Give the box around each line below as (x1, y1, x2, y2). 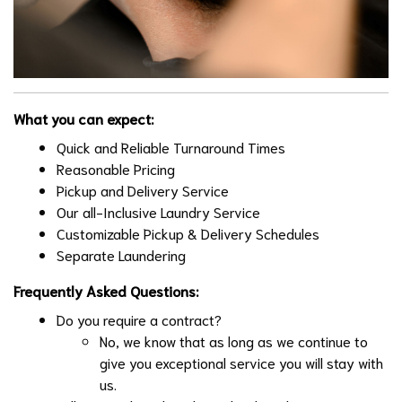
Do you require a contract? (57, 310, 225, 329)
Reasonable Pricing (57, 159, 175, 179)
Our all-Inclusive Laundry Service (57, 202, 260, 222)
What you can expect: (13, 109, 157, 128)
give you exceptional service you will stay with (100, 353, 383, 372)
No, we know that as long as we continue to (100, 331, 368, 351)
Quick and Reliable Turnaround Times (57, 137, 285, 157)
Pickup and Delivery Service (57, 180, 229, 200)
